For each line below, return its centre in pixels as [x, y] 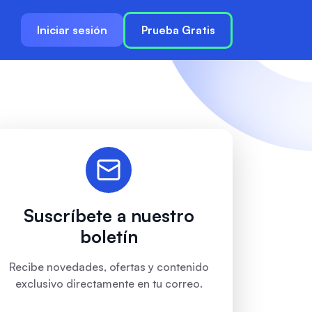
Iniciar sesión [72, 30]
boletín [109, 236]
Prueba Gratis [178, 30]
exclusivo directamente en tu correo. [109, 283]
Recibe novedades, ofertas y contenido [109, 267]
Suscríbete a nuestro [109, 216]
